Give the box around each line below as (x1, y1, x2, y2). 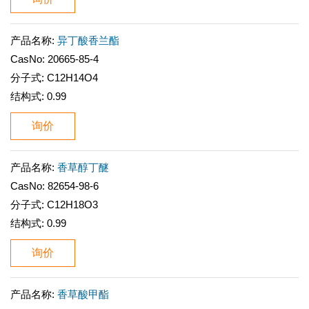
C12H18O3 (47, 199, 98, 210)
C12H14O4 (47, 72, 98, 83)
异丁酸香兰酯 (57, 34, 119, 46)
